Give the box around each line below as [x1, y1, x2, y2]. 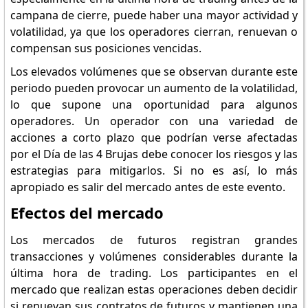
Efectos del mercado [10, 202, 164, 223]
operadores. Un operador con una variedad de [10, 113, 298, 129]
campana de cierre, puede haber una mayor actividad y [10, 8, 298, 23]
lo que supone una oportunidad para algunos [10, 97, 298, 112]
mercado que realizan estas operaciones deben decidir [10, 282, 298, 297]
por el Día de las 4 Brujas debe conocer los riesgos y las [10, 146, 298, 162]
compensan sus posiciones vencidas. [10, 41, 201, 56]
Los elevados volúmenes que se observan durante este [10, 64, 298, 79]
